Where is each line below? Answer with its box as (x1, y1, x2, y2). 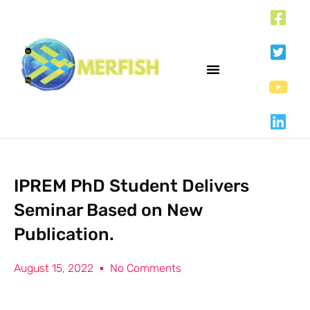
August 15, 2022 (14, 262, 93, 275)
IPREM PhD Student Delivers (14, 176, 249, 196)
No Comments (110, 262, 181, 275)
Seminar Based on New (14, 200, 203, 220)
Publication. (14, 224, 114, 244)
